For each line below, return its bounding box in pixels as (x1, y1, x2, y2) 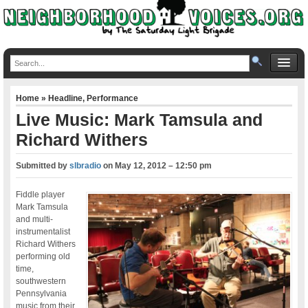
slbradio (69, 160, 102, 170)
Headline (48, 93, 83, 103)
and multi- (16, 214, 54, 224)
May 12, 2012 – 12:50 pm (115, 160, 212, 170)
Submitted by (16, 160, 70, 170)
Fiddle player (16, 189, 65, 199)
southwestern (16, 276, 67, 286)
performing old (16, 251, 71, 261)
